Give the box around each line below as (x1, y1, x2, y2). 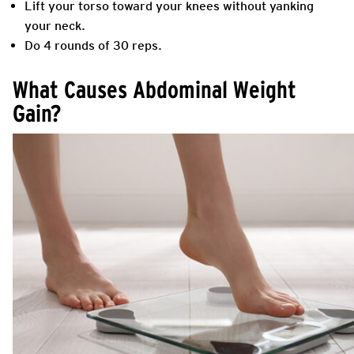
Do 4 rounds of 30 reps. (24, 37, 162, 53)
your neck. (24, 17, 85, 33)
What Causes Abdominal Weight (13, 75, 296, 103)
